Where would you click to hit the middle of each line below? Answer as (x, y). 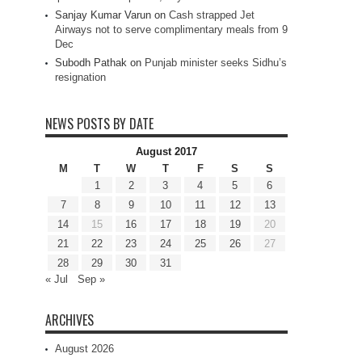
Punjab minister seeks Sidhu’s (216, 63)
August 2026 (84, 349)
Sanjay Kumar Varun (103, 15)
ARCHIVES (69, 320)
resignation (80, 78)
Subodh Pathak (91, 63)
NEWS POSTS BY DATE (99, 124)
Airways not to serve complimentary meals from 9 (171, 30)
